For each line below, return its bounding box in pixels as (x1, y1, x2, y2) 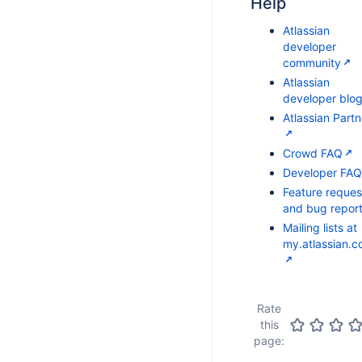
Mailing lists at (283, 221, 357, 234)
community (283, 56, 341, 69)
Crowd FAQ (283, 146, 343, 160)
